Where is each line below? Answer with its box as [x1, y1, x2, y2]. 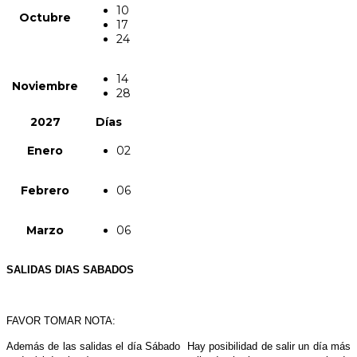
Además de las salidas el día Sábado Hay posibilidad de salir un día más [6, 339, 351, 352]
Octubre [19, 10, 71, 25]
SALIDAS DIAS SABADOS [6, 263, 134, 276]
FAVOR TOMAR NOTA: [6, 314, 116, 327]
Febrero [21, 182, 69, 198]
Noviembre [12, 78, 78, 93]
